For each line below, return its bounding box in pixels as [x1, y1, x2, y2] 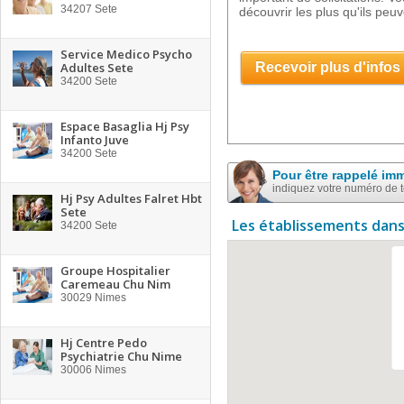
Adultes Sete [60, 60, 133, 76]
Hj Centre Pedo [60, 335, 147, 351]
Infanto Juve [60, 132, 129, 148]
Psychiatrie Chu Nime [60, 348, 182, 364]
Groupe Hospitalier [60, 262, 170, 279]
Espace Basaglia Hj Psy [60, 118, 189, 134]
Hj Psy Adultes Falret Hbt [60, 190, 202, 207]
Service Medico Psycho [60, 46, 192, 62]
